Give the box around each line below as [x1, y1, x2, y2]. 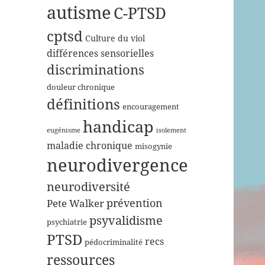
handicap [83, 115, 154, 138]
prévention [106, 196, 163, 211]
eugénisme [47, 126, 81, 135]
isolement [156, 126, 187, 135]
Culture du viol [85, 33, 146, 44]
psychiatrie [47, 217, 88, 228]
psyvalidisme [89, 212, 163, 229]
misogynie [135, 141, 173, 152]
